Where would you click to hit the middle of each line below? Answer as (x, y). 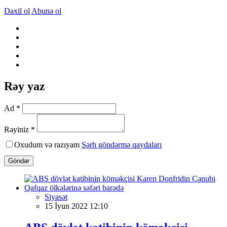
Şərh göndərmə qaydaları (122, 144)
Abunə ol (46, 11)
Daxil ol (17, 11)
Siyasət (56, 197)
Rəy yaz (25, 86)
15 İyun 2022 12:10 (76, 206)
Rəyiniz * (20, 129)
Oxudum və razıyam (48, 144)
